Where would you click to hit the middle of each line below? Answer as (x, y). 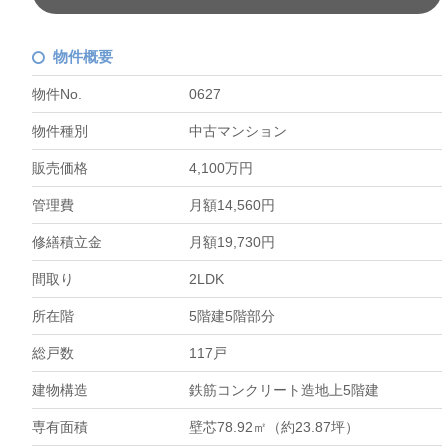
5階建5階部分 (232, 316)
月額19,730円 (232, 242)
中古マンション (238, 131)
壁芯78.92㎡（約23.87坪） (274, 427)
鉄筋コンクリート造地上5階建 (284, 390)
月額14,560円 (232, 205)
